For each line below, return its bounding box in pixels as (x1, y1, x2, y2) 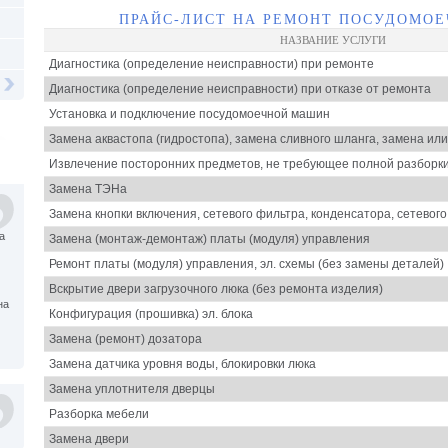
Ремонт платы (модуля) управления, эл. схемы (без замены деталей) (49, 256, 444, 271)
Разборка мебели (49, 406, 149, 421)
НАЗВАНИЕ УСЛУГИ (279, 33, 386, 46)
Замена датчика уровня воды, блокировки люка (49, 356, 316, 371)
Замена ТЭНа (49, 181, 127, 196)
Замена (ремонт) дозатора (49, 331, 202, 346)
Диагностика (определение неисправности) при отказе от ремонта (49, 81, 431, 96)
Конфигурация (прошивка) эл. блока (49, 306, 253, 321)
